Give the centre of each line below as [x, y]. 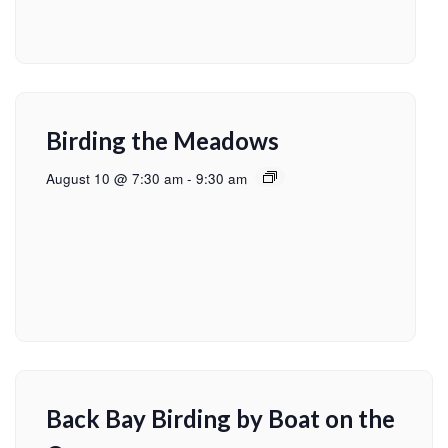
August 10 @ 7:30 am [114, 178]
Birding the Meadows [162, 140]
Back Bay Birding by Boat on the [220, 418]
